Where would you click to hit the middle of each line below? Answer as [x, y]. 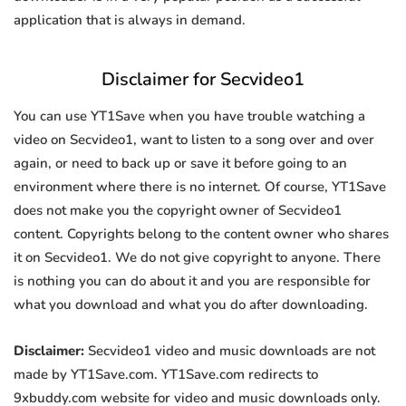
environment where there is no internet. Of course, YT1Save [200, 187]
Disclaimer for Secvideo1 [203, 80]
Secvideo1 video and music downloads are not [230, 351]
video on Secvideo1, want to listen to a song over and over [194, 140]
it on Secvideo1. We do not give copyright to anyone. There [197, 258]
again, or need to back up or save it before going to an [180, 164]
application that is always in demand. [130, 20]
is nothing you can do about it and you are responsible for [192, 281]
